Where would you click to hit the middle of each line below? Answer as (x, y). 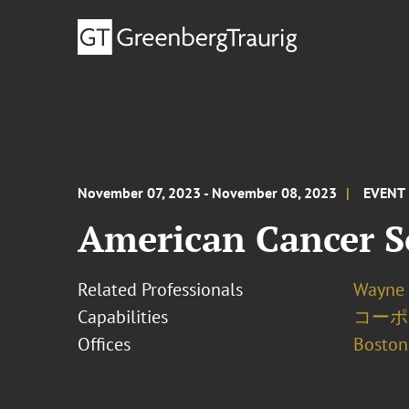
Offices (105, 344)
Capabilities (123, 317)
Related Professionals (161, 289)
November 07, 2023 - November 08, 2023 (208, 193)
